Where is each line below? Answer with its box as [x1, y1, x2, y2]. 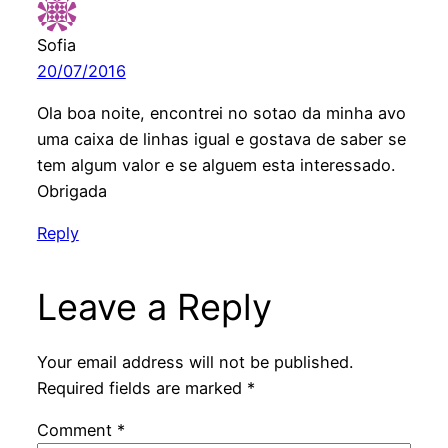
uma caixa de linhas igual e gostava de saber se [36, 129, 406, 150]
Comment [36, 419, 117, 440]
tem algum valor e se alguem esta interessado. [36, 155, 395, 176]
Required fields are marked [36, 377, 247, 398]
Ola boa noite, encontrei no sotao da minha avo [36, 103, 406, 124]
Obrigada [36, 181, 107, 202]
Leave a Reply [36, 285, 272, 330]
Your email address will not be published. [36, 351, 353, 372]
